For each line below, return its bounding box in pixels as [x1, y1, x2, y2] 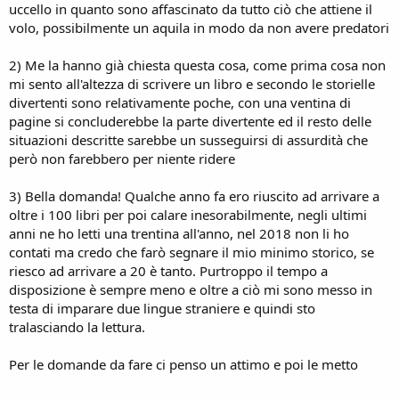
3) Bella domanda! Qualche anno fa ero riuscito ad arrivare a [9, 186, 379, 205]
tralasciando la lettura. [9, 317, 145, 336]
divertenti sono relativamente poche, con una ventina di [9, 93, 351, 111]
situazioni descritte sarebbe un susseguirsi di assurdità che [9, 130, 368, 149]
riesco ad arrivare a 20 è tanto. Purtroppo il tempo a [9, 261, 328, 280]
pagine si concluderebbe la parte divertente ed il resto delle [9, 111, 371, 130]
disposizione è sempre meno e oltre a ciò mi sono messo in [9, 280, 372, 298]
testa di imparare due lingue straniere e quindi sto [9, 298, 315, 317]
